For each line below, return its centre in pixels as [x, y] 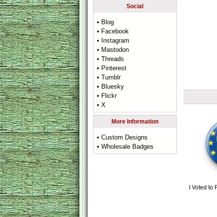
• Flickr [107, 96]
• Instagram [113, 40]
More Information [135, 122]
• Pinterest [112, 68]
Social [135, 6]
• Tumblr [109, 77]
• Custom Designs [123, 137]
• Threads [111, 59]
